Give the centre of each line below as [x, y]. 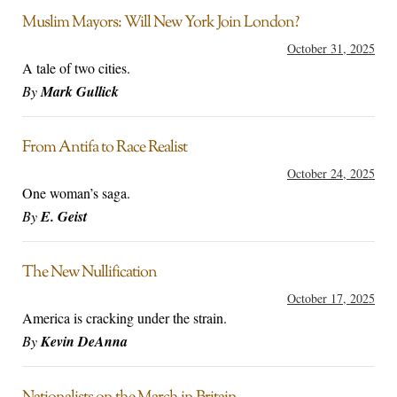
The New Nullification [90, 273]
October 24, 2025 [331, 174]
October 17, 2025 [331, 299]
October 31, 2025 [331, 49]
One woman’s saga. [76, 193]
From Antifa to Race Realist [105, 148]
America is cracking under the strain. [125, 318]
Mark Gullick [80, 92]
